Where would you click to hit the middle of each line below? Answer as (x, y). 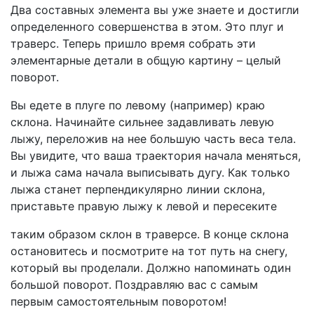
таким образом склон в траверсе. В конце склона (150, 234)
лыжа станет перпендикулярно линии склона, (138, 190)
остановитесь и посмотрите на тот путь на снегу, (149, 251)
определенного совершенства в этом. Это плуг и (147, 27)
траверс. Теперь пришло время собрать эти (133, 44)
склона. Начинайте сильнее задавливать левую (142, 122)
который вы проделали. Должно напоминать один (151, 268)
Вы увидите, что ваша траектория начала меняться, (156, 156)
